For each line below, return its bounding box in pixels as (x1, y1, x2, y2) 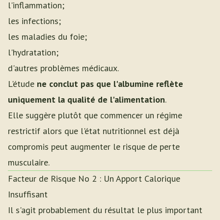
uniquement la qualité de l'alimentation (8, 94, 165, 105)
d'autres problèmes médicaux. (8, 62, 119, 74)
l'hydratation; (8, 47, 58, 58)
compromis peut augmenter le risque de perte (8, 141, 180, 152)
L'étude (8, 78, 37, 89)
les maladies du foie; (8, 31, 87, 42)
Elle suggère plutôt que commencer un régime (8, 110, 182, 121)
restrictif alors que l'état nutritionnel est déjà (8, 125, 179, 137)
